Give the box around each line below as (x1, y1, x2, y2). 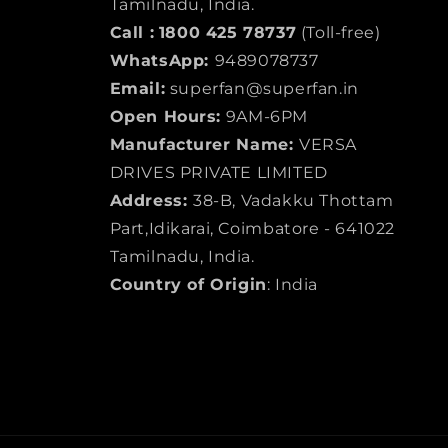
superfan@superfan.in (165, 79, 359, 98)
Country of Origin (109, 275, 267, 294)
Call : (109, 23, 155, 42)
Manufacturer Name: (109, 135, 299, 154)
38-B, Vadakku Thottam (192, 191, 394, 210)
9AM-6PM (221, 107, 308, 126)
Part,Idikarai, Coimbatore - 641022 (109, 219, 395, 238)
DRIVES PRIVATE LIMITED (109, 163, 328, 182)
